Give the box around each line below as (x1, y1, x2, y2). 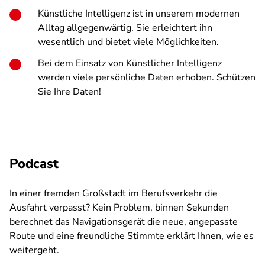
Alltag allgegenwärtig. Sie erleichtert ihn (38, 21, 212, 34)
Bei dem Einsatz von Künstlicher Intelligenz (38, 57, 222, 70)
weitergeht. (9, 244, 59, 257)
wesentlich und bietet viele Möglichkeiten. (38, 35, 219, 49)
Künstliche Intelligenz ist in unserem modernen (38, 7, 240, 20)
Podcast (9, 155, 59, 173)
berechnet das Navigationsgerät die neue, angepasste (9, 215, 238, 228)
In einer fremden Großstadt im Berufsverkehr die (9, 187, 218, 200)
